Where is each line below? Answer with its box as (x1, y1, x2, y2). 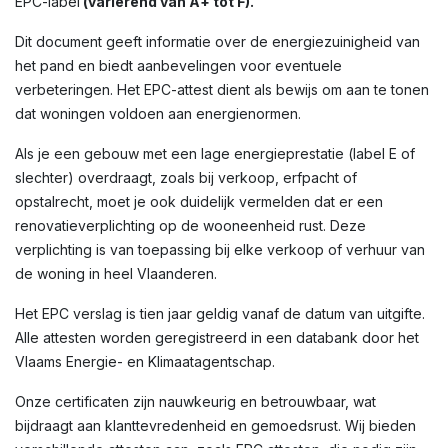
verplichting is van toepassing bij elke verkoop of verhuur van (15, 241, 425, 258)
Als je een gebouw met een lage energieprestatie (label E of (15, 145, 415, 162)
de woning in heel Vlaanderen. (15, 265, 217, 282)
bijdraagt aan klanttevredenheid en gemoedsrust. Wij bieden (15, 417, 416, 434)
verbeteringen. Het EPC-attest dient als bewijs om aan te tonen (15, 81, 429, 98)
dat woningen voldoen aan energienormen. (15, 105, 301, 122)
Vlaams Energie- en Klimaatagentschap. (15, 353, 275, 370)
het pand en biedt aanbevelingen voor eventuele (15, 57, 342, 74)
